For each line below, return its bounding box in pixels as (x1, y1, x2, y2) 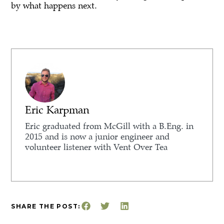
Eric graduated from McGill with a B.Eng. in (25, 120, 194, 132)
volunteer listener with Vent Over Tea (25, 141, 168, 153)
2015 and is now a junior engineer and (25, 130, 170, 142)
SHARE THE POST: (11, 202, 80, 210)
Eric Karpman (25, 102, 90, 117)
